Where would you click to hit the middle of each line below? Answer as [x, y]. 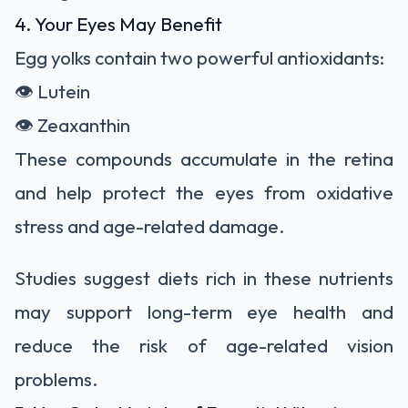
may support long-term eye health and [204, 311]
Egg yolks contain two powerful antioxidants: [199, 57]
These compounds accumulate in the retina [204, 158]
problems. [56, 378]
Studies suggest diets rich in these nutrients [204, 277]
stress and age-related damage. [150, 225]
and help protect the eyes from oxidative [204, 192]
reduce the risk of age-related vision [204, 345]
